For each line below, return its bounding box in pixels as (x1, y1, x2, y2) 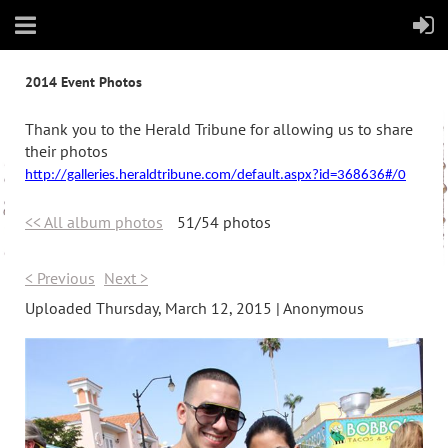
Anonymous (283, 297, 364, 318)
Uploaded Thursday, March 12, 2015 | (25, 297, 280, 318)
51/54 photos (177, 211, 271, 232)
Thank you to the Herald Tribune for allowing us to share (25, 118, 413, 139)
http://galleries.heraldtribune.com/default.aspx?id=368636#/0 (25, 167, 406, 183)
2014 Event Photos (25, 73, 142, 91)
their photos (25, 140, 108, 161)
